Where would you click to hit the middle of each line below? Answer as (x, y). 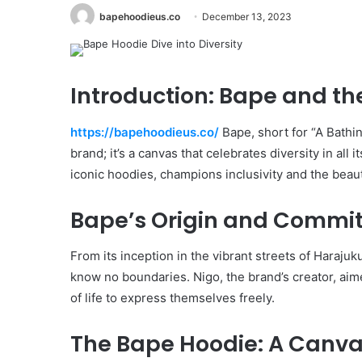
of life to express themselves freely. (173, 298)
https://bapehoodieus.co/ (145, 132)
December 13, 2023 (247, 17)
